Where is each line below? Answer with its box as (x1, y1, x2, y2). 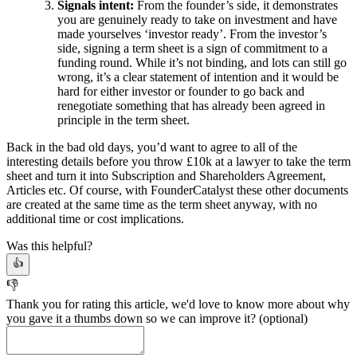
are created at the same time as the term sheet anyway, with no (6, 197, 317, 211)
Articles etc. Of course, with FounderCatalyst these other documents (6, 182, 348, 197)
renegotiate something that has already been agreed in (57, 98, 325, 112)
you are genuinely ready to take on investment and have (57, 12, 337, 26)
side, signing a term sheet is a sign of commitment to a (57, 41, 328, 55)
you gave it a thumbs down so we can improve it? (6, 311, 259, 325)
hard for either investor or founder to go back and (57, 84, 304, 98)
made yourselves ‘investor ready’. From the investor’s (57, 26, 327, 41)
